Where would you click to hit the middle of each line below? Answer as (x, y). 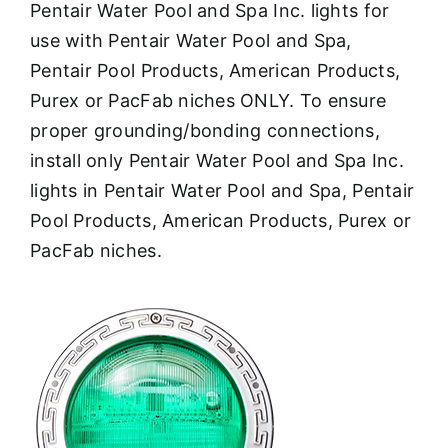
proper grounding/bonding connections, (205, 131)
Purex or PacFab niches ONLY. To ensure (208, 101)
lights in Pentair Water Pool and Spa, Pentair (222, 191)
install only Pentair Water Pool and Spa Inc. (217, 161)
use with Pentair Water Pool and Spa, (191, 41)
